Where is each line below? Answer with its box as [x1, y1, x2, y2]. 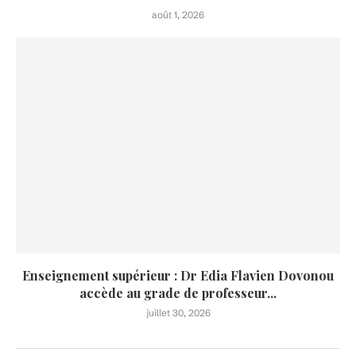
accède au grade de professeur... [79, 284, 277, 302]
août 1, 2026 [152, 9, 204, 21]
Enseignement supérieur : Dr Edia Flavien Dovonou [22, 267, 334, 284]
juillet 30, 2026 [145, 307, 211, 319]
